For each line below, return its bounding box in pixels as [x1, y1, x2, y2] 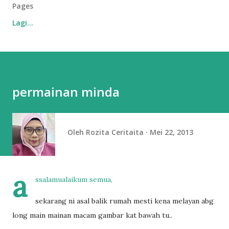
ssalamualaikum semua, [35, 175, 112, 184]
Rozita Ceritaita [86, 127, 144, 137]
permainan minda [12, 83, 120, 100]
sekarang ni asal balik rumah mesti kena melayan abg [35, 196, 214, 205]
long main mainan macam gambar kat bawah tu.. [12, 211, 172, 220]
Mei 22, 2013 [150, 127, 193, 137]
